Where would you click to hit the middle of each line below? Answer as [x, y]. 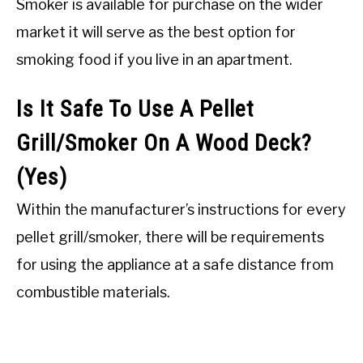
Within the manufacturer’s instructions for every [181, 209]
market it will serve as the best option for [156, 32]
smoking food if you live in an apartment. [154, 59]
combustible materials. [93, 292]
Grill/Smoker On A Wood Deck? [164, 143]
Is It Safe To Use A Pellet [135, 109]
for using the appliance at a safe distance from [175, 264]
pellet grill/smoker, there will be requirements [170, 237]
